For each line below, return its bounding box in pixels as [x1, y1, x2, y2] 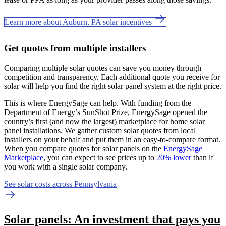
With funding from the [121, 98, 191, 107]
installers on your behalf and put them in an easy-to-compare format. [4, 135, 220, 144]
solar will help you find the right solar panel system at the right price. [4, 81, 221, 90]
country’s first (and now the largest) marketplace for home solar [4, 117, 205, 126]
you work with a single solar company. [4, 162, 127, 171]
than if [191, 153, 213, 162]
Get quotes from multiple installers [4, 42, 146, 53]
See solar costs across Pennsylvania [4, 179, 117, 188]
